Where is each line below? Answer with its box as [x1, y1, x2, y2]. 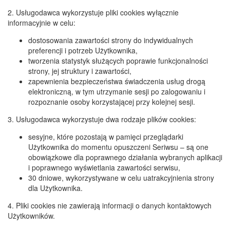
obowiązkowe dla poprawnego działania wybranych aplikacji [28, 152, 222, 162]
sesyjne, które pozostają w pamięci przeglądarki [28, 131, 183, 142]
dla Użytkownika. [28, 183, 83, 193]
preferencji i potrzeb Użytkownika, [28, 45, 138, 55]
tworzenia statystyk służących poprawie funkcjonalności [28, 55, 208, 66]
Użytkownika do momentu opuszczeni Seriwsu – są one [28, 142, 208, 152]
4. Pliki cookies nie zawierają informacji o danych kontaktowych [8, 200, 212, 210]
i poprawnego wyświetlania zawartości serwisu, [28, 162, 180, 172]
